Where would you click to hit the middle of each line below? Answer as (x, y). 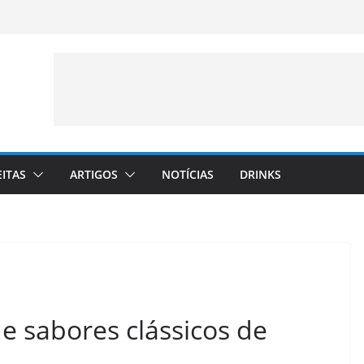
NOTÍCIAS (188, 174)
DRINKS (260, 174)
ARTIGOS (94, 174)
